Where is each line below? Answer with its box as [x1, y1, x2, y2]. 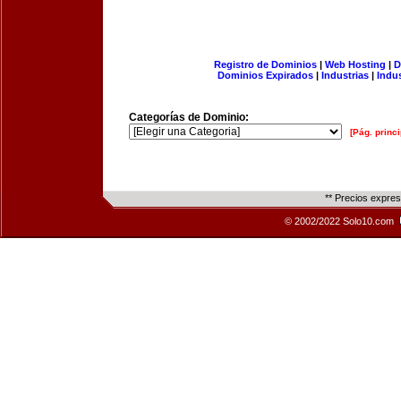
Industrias [321, 70, 369, 81]
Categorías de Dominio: [129, 111, 249, 124]
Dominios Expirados [218, 70, 313, 81]
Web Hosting [324, 59, 386, 70]
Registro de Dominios [213, 59, 317, 70]
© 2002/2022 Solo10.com [285, 216, 397, 226]
